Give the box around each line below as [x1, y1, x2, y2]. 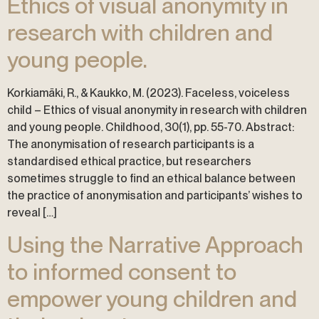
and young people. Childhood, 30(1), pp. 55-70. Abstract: [7, 120, 294, 134]
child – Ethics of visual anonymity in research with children [7, 103, 307, 117]
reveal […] [7, 205, 57, 219]
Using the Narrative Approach [7, 230, 303, 258]
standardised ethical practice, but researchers [7, 154, 251, 168]
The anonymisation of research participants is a [7, 137, 254, 151]
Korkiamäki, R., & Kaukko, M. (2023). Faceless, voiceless [7, 85, 290, 100]
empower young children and [7, 284, 297, 313]
